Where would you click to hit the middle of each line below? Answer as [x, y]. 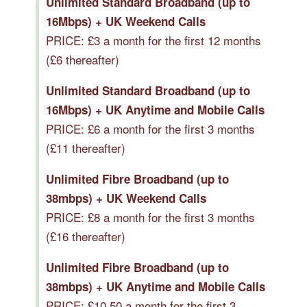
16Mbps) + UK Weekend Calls [126, 21]
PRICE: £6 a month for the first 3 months [150, 128]
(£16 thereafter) [86, 236]
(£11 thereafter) [86, 147]
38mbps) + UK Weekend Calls [126, 198]
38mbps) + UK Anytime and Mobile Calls [156, 286]
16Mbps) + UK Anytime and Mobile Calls [155, 109]
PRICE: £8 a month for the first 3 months [150, 217]
